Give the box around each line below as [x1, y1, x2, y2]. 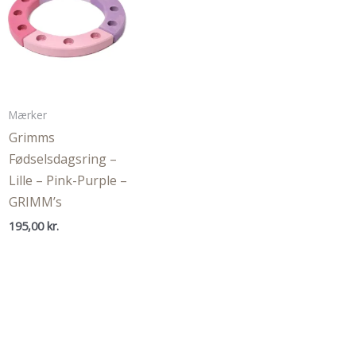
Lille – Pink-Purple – [8, 171, 127, 189]
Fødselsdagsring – [8, 149, 117, 168]
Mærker [8, 106, 47, 122]
